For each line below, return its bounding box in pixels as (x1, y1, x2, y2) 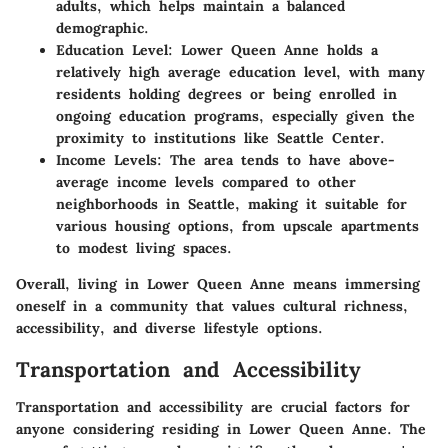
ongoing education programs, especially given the (56, 106, 415, 125)
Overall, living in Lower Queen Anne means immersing (16, 274, 420, 293)
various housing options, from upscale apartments (56, 216, 419, 235)
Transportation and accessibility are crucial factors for (16, 398, 410, 417)
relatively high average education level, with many (56, 62, 425, 81)
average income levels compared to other (56, 172, 356, 191)
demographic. (56, 18, 149, 37)
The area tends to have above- (162, 150, 395, 169)
